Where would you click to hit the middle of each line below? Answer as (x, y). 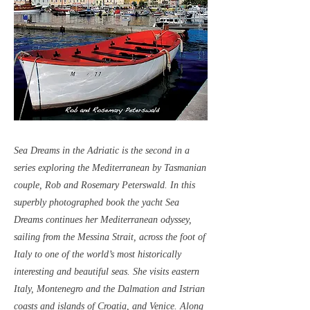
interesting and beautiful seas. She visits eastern (107, 272)
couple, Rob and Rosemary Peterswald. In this (104, 185)
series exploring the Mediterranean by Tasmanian (110, 168)
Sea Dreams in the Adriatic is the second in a (102, 151)
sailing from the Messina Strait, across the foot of (110, 237)
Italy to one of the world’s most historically (98, 254)
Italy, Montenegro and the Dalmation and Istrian (109, 289)
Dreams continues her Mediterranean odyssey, (103, 220)
